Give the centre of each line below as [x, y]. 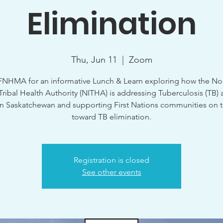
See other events [111, 172]
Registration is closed [111, 160]
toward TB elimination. [111, 117]
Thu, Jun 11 [94, 60]
